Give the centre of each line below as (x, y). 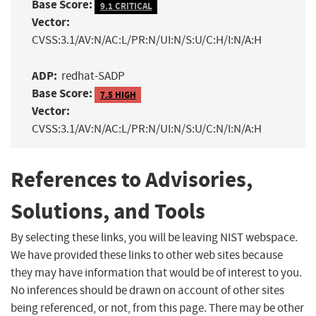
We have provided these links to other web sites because (147, 255)
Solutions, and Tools (108, 212)
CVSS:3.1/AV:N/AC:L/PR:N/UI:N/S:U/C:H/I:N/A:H (147, 40)
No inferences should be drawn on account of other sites (147, 290)
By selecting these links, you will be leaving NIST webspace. (154, 237)
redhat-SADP (93, 76)
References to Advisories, (132, 180)
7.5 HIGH (118, 95)
